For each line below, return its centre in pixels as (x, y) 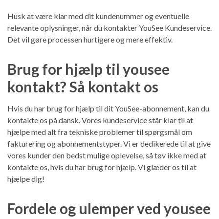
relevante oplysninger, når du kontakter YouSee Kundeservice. (109, 27)
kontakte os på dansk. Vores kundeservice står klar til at (100, 120)
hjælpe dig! (26, 178)
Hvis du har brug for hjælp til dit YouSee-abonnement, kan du (108, 108)
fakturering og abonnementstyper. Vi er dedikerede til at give (109, 143)
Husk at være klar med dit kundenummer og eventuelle (98, 16)
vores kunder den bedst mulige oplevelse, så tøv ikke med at (107, 155)
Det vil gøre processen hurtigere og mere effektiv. (90, 39)
